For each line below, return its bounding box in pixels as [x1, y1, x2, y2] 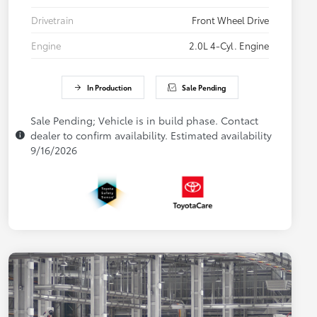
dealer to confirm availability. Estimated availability [30, 128, 272, 143]
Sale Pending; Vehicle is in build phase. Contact [30, 113, 258, 128]
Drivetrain [31, 13, 74, 27]
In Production [87, 82, 132, 93]
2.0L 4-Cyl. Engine [189, 39, 269, 52]
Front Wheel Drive [192, 13, 269, 27]
